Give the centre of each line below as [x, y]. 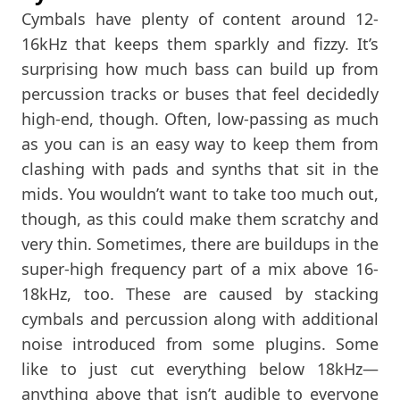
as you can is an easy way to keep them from [200, 143]
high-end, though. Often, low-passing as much [200, 118]
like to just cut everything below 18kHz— [200, 368]
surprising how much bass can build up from [200, 68]
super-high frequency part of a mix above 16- [200, 268]
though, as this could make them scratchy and [200, 218]
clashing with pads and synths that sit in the [200, 168]
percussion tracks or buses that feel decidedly [200, 93]
